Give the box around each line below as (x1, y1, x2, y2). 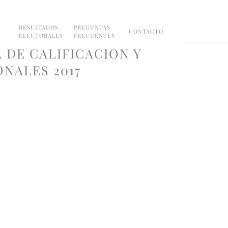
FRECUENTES (74, 31, 115, 39)
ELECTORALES (19, 31, 63, 39)
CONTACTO (129, 27, 163, 35)
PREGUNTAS (74, 23, 110, 31)
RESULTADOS (19, 23, 59, 31)
